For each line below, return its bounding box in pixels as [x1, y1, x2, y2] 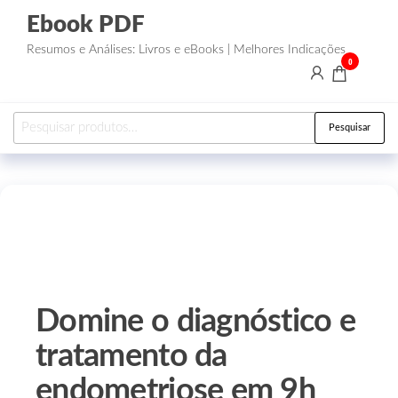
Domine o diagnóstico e [36, 306, 356, 338]
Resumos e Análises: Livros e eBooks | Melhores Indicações [26, 44, 346, 56]
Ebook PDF [26, 13, 145, 36]
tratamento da [36, 340, 227, 372]
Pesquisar [329, 123, 370, 132]
